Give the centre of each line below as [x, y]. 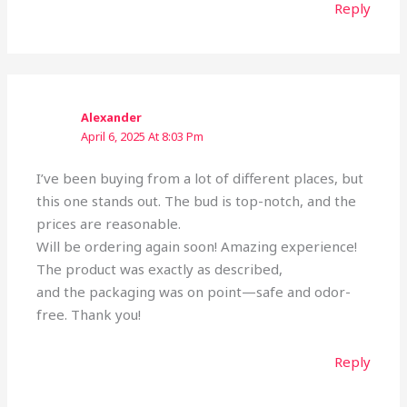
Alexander [112, 117]
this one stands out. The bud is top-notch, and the [197, 201]
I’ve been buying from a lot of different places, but [200, 179]
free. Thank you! [89, 315]
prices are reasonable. [109, 224]
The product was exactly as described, [160, 269]
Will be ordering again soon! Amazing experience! [197, 247]
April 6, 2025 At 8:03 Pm [143, 136]
